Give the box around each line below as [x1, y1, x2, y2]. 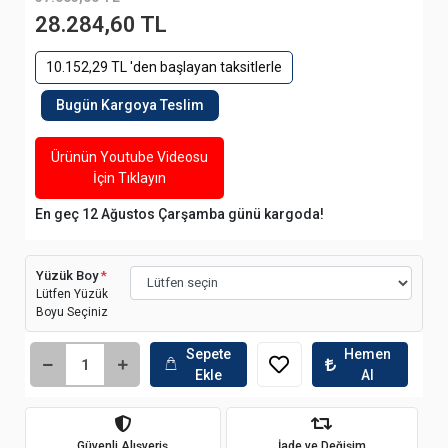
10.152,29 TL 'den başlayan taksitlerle [46, 59, 282, 75]
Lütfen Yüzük [36, 287, 108, 301]
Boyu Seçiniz [36, 305, 108, 319]
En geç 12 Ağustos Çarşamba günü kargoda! [35, 206, 324, 222]
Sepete [186, 345, 232, 362]
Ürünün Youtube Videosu [51, 149, 208, 165]
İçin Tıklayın [93, 170, 166, 186]
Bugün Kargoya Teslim [56, 97, 204, 113]
